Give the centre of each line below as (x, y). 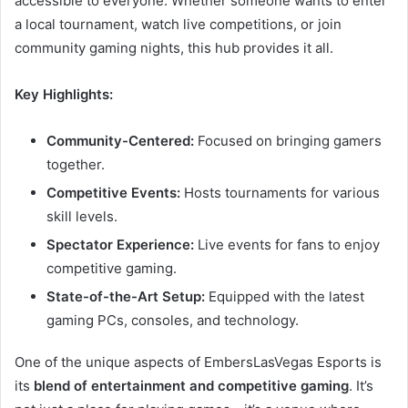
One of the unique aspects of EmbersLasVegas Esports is (198, 362)
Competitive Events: (113, 192)
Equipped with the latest (285, 296)
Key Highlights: (64, 94)
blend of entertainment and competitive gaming (191, 385)
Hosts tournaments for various (280, 192)
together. (76, 164)
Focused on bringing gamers (288, 140)
